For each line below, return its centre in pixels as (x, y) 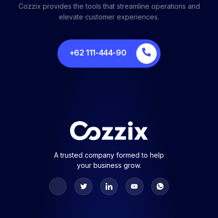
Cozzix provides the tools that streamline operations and (109, 6)
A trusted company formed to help (109, 155)
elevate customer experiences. (109, 17)
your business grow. (109, 165)
